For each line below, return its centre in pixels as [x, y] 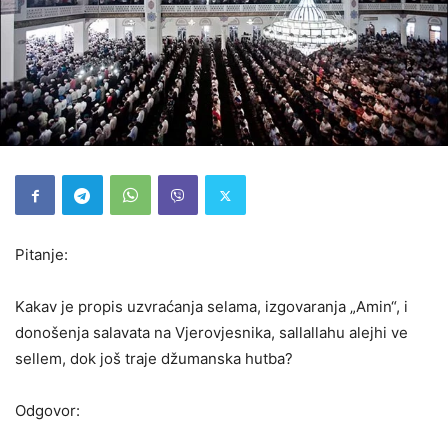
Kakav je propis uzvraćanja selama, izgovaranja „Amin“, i [211, 306]
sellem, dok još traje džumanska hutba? [154, 358]
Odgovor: [47, 410]
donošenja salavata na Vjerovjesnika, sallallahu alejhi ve [211, 332]
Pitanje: [41, 254]
